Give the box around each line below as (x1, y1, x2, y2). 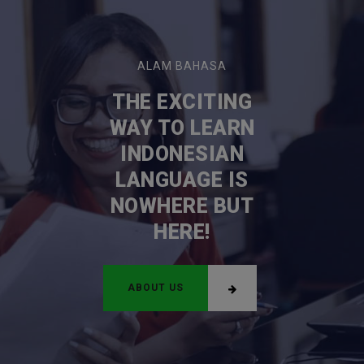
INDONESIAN (120, 141, 244, 166)
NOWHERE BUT (110, 193, 254, 218)
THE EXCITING (112, 89, 252, 114)
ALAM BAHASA (137, 58, 227, 72)
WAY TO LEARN (109, 115, 255, 140)
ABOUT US (128, 281, 184, 293)
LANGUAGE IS (115, 167, 249, 192)
